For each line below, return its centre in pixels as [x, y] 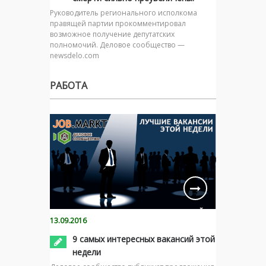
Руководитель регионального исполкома [123, 12]
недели [87, 252]
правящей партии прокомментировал [118, 23]
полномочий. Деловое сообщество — [117, 45]
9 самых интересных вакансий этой [144, 239]
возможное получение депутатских [112, 34]
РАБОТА [69, 85]
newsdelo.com [75, 55]
